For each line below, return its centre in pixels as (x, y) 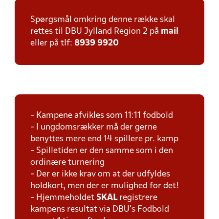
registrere (138, 198)
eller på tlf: (52, 43)
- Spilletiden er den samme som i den (102, 151)
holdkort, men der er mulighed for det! (105, 186)
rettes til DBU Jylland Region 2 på (96, 32)
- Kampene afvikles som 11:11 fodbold (102, 116)
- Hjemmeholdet (63, 198)
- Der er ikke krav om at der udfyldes (100, 174)
